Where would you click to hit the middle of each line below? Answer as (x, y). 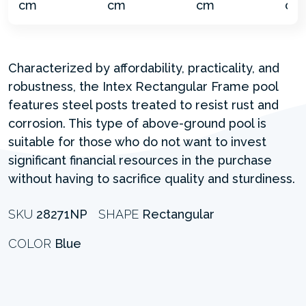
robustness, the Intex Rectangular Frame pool (143, 86)
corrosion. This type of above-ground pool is (137, 123)
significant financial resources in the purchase (140, 160)
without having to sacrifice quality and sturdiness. (152, 178)
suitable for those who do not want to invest (137, 141)
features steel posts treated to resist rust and (143, 105)
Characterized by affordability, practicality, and (144, 68)
